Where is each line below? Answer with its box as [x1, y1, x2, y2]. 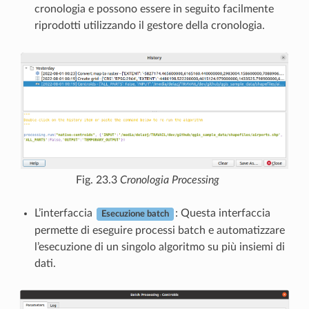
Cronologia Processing [120, 175, 219, 186]
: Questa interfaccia [175, 208, 270, 219]
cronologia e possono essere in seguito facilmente [34, 3, 274, 14]
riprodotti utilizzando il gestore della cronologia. [34, 19, 265, 31]
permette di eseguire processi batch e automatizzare [34, 225, 285, 237]
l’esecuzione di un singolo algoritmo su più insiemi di [34, 241, 285, 253]
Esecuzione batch [101, 210, 169, 219]
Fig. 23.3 [76, 175, 120, 186]
